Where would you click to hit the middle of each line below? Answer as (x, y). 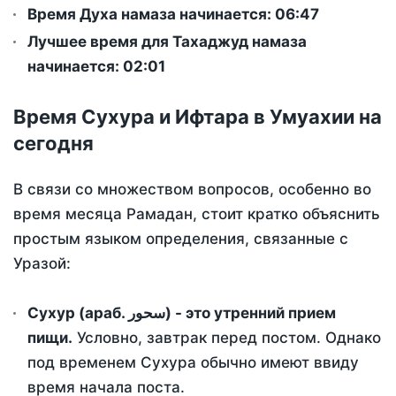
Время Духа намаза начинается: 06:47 (173, 15)
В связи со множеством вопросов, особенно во (192, 190)
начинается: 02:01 (96, 67)
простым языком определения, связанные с (181, 239)
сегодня (53, 144)
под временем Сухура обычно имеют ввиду (193, 363)
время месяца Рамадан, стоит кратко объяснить (197, 214)
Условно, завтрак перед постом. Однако (227, 338)
